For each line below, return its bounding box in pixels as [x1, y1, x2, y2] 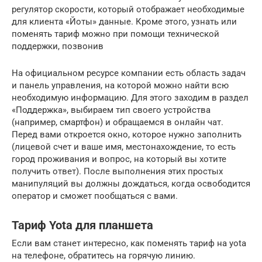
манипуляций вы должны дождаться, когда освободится [12, 178, 250, 189]
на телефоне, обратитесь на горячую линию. [12, 250, 195, 261]
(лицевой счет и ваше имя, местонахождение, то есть [12, 141, 236, 152]
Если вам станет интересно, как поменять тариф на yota [12, 237, 246, 249]
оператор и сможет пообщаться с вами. [12, 190, 178, 201]
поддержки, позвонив [12, 40, 104, 51]
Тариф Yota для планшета [12, 219, 153, 232]
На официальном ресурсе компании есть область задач [12, 67, 246, 78]
